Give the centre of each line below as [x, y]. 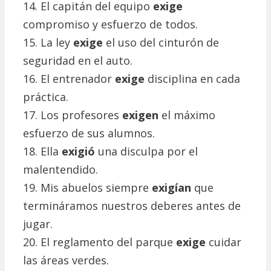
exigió [78, 152]
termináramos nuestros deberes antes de [132, 206]
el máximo [187, 115]
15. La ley [48, 43]
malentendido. [60, 170]
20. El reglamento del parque [100, 242]
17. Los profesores [73, 115]
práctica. [46, 97]
